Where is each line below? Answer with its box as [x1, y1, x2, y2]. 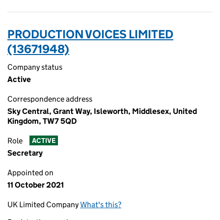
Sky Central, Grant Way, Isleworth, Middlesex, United [7, 107, 197, 116]
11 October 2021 [7, 180, 64, 190]
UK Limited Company [7, 200, 80, 209]
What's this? [80, 200, 121, 209]
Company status [7, 62, 62, 72]
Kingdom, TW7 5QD [7, 116, 77, 126]
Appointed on [7, 168, 54, 177]
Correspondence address [7, 94, 92, 104]
